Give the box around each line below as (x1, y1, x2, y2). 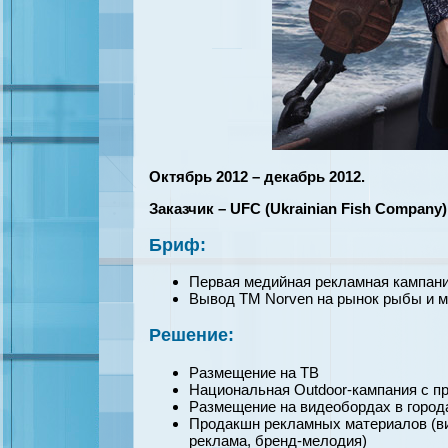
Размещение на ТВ (188, 363, 319, 381)
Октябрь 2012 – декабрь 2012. (148, 168, 365, 186)
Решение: (148, 324, 234, 345)
